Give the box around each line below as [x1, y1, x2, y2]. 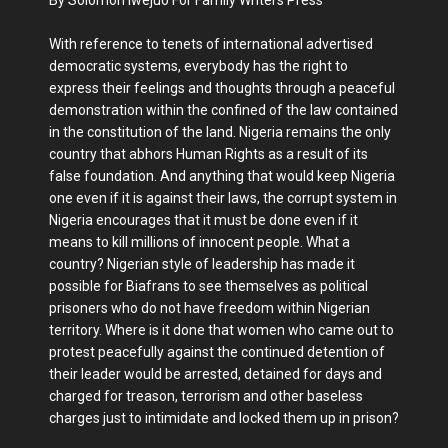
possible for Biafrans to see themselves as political [49, 277, 368, 294]
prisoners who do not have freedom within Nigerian [49, 299, 370, 316]
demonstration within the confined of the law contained [49, 101, 398, 118]
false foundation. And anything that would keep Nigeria [49, 167, 395, 184]
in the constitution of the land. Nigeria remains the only [49, 123, 391, 140]
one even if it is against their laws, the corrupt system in [49, 189, 397, 206]
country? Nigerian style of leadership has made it [49, 255, 355, 272]
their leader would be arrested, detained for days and [49, 365, 382, 382]
